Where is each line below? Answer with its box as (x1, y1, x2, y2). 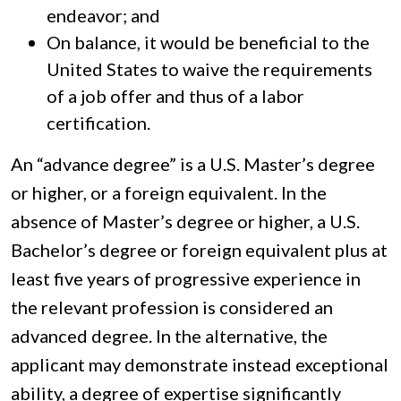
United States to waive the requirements (47, 58, 372, 81)
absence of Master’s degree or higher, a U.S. (11, 210, 360, 233)
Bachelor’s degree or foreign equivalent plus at (11, 239, 388, 261)
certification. (47, 112, 150, 134)
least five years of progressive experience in (11, 268, 361, 290)
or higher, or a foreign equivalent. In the (11, 182, 327, 204)
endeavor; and (47, 4, 160, 27)
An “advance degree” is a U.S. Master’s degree (11, 153, 375, 175)
